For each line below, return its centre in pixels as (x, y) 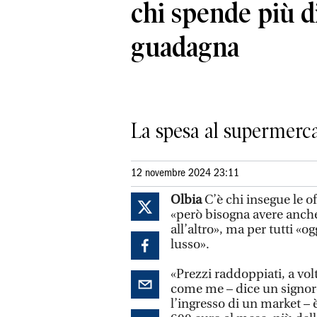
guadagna (185, 47)
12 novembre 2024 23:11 (185, 173)
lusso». (190, 244)
